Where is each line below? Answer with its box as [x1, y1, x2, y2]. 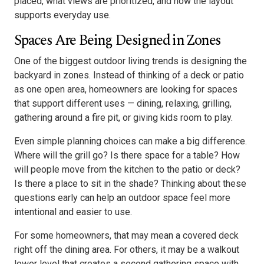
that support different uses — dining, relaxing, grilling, [14, 98, 232, 110]
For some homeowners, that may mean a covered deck [14, 230, 239, 242]
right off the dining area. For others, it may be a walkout [14, 244, 239, 256]
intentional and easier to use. [14, 206, 132, 218]
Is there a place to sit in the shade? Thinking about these [14, 178, 246, 190]
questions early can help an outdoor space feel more [14, 192, 230, 204]
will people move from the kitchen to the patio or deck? [14, 164, 240, 176]
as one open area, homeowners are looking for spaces [14, 84, 237, 95]
